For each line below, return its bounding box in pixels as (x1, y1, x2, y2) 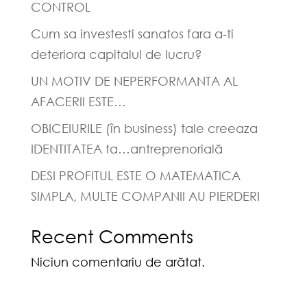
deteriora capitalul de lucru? (30, 47, 202, 62)
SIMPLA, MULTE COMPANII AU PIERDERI (30, 188, 260, 204)
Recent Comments (30, 225, 193, 247)
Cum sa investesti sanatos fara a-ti (30, 26, 234, 42)
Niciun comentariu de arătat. (30, 254, 205, 270)
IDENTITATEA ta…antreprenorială (30, 141, 223, 157)
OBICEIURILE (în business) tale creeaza (30, 121, 258, 136)
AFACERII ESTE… (30, 94, 126, 110)
